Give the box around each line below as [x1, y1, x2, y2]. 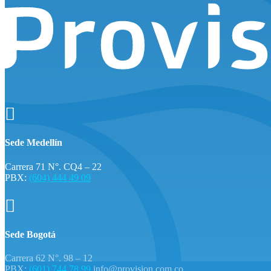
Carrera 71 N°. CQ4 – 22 [5, 161, 102, 172]
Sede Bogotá [5, 229, 56, 240]
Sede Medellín [5, 137, 62, 148]
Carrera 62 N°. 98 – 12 [5, 253, 93, 264]
